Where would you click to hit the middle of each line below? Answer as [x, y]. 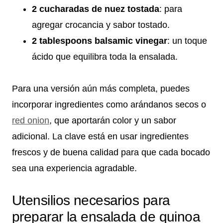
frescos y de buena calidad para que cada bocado [111, 153]
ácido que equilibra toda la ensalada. [105, 57]
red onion [31, 121]
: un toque [187, 41]
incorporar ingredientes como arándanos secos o [109, 105]
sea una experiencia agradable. [74, 168]
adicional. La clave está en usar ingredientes [100, 137]
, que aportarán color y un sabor [113, 121]
